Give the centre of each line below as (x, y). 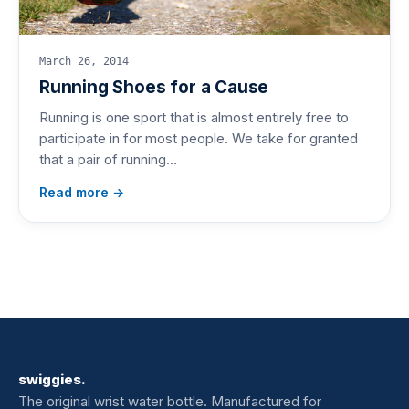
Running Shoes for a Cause (154, 87)
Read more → (82, 192)
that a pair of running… (108, 159)
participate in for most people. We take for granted (199, 138)
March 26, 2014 (84, 61)
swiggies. (52, 379)
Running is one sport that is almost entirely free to (194, 117)
